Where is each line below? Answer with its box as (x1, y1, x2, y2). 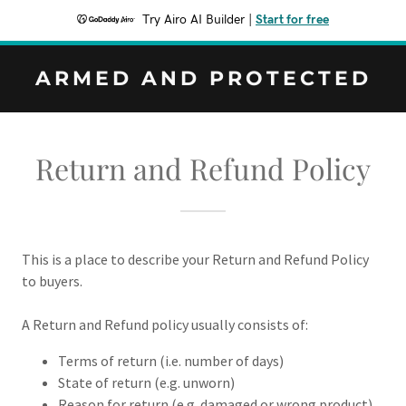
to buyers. (22, 272, 82, 290)
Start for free (256, 14, 329, 26)
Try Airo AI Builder (142, 14, 245, 26)
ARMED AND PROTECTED (34, 66, 372, 91)
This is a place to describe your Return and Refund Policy (22, 250, 369, 268)
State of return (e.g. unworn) (58, 373, 235, 391)
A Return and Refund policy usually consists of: (22, 315, 308, 333)
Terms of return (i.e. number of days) (58, 352, 284, 370)
